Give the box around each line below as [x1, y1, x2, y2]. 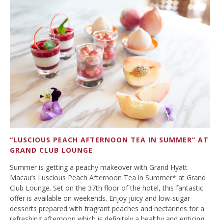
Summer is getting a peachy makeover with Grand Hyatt [10, 162, 188, 172]
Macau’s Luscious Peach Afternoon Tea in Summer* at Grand [10, 172, 206, 182]
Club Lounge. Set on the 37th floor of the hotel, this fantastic [10, 183, 203, 192]
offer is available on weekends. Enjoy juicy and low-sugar [10, 193, 190, 203]
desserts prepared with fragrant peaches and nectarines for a [10, 203, 204, 213]
